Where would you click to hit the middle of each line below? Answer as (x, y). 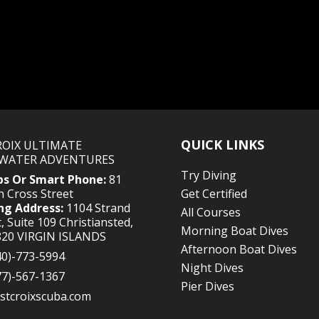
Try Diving (208, 176)
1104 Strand (97, 208)
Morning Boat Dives (234, 231)
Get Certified (214, 194)
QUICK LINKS (222, 145)
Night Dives (212, 268)
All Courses (210, 213)
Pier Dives (207, 287)
